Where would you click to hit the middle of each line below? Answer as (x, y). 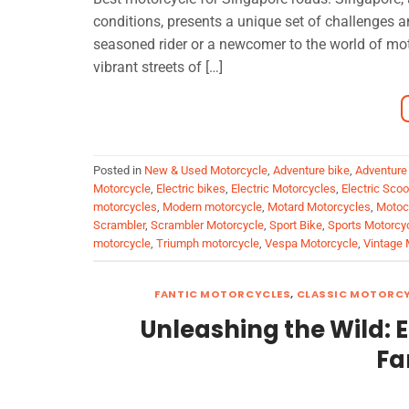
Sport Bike (296, 225)
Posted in (119, 171)
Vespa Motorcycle (311, 244)
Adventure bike (311, 171)
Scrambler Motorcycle (207, 225)
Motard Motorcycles (319, 207)
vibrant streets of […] (158, 68)
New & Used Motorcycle (206, 171)
